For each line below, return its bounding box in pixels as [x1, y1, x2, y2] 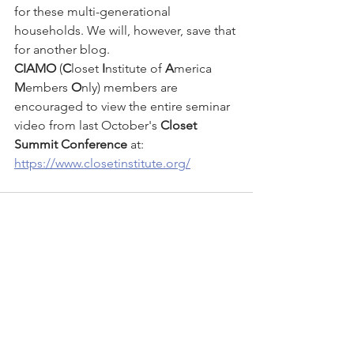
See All [218, 269, 253, 284]
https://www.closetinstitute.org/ [14, 156, 190, 171]
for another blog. [14, 42, 113, 58]
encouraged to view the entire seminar [14, 99, 233, 115]
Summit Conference [14, 137, 127, 153]
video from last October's [14, 118, 160, 134]
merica [174, 61, 215, 77]
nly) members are [81, 80, 181, 96]
